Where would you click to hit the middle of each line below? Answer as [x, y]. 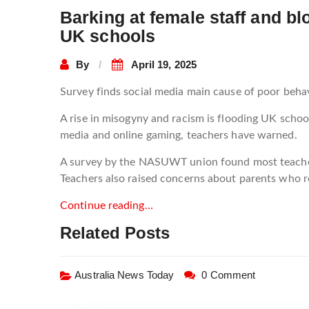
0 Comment [229, 275]
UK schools [108, 36]
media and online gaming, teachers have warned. [179, 135]
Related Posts [115, 233]
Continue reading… [107, 206]
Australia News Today [124, 275]
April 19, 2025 [163, 64]
